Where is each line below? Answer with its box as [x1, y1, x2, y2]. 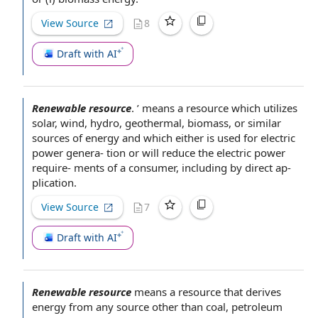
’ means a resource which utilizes [137, 101, 297, 115]
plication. [32, 175, 77, 190]
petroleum [231, 300, 283, 314]
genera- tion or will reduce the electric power [63, 146, 285, 160]
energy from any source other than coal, [32, 300, 231, 314]
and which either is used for [119, 131, 261, 145]
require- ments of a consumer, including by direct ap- [32, 160, 291, 175]
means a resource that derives [134, 285, 281, 299]
